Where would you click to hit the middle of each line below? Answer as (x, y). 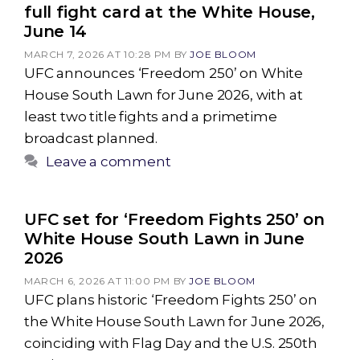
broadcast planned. (91, 138)
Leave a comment (108, 162)
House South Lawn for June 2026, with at (164, 95)
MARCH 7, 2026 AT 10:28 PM (98, 54)
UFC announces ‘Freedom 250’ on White (164, 73)
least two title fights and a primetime (151, 117)
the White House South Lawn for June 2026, (175, 321)
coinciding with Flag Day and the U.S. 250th (171, 343)
